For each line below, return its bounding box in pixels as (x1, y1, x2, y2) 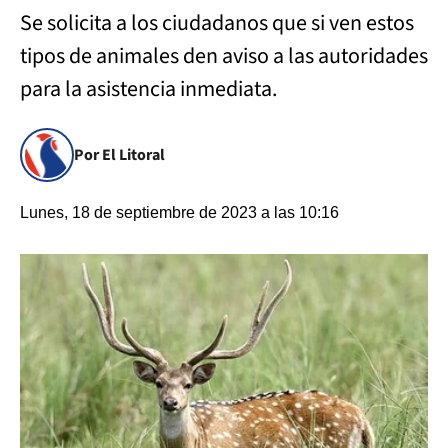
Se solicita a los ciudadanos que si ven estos (20, 7, 414, 39)
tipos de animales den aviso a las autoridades (20, 40, 428, 72)
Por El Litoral (74, 144, 165, 166)
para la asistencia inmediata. (20, 73, 281, 105)
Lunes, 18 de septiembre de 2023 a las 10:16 (20, 204, 339, 221)
